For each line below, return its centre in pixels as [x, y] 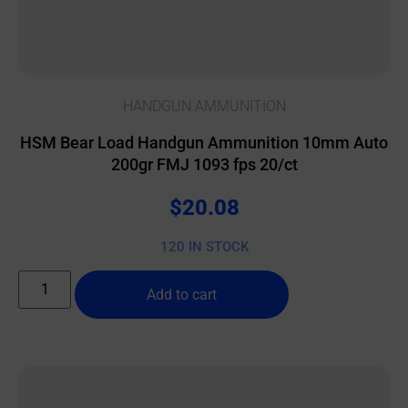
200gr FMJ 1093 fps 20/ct [204, 164]
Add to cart [182, 294]
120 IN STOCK [204, 247]
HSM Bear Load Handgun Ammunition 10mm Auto [204, 142]
